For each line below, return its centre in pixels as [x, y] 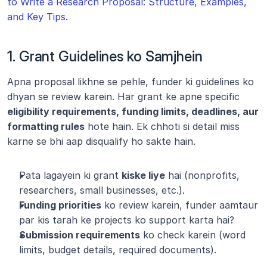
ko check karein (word [193, 235]
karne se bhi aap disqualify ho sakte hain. [101, 141]
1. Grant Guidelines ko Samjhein [105, 56]
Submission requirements [80, 235]
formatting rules [46, 126]
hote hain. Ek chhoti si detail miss [162, 126]
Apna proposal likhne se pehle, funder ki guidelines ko [131, 82]
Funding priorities [60, 205]
